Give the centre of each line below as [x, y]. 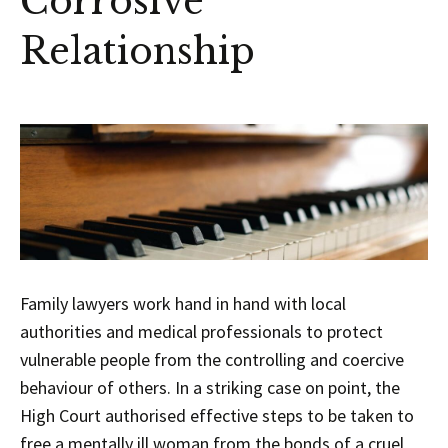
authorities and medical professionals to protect [201, 331]
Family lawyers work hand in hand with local [183, 303]
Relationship [137, 51]
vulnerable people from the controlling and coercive [212, 359]
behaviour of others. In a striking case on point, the [210, 387]
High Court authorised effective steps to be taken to [217, 415]
